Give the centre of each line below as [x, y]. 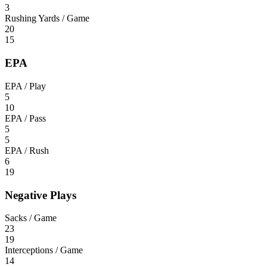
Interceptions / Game [44, 250]
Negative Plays [41, 195]
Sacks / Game [31, 218]
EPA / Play [25, 86]
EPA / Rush [27, 150]
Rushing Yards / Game [47, 18]
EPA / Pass [25, 118]
